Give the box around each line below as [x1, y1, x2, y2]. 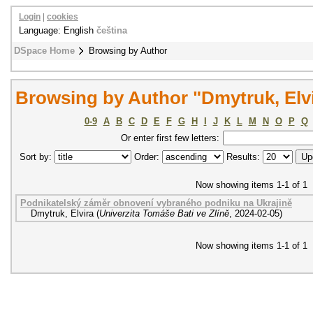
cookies [47, 13, 78, 21]
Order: [131, 152, 162, 162]
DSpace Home [14, 45, 75, 56]
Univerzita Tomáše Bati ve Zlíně [99, 208, 229, 219]
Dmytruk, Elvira [31, 208, 94, 219]
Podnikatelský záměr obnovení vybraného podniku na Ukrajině [20, 198, 292, 208]
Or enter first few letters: [121, 133, 219, 143]
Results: [224, 152, 263, 162]
